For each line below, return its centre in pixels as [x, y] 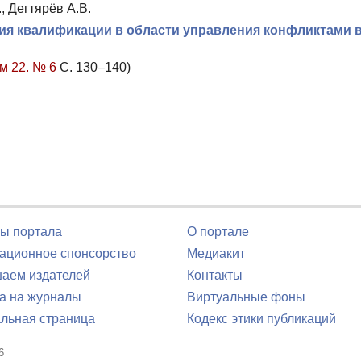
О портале [218, 232]
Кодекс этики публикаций [261, 319]
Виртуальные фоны [246, 297]
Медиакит [216, 253]
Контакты [215, 275]
